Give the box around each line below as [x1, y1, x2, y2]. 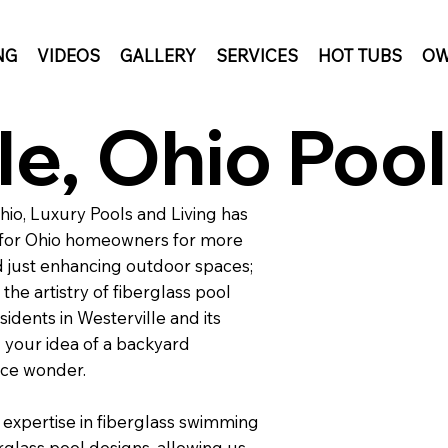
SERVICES [215, 44, 298, 66]
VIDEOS [36, 44, 100, 66]
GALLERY [119, 44, 196, 66]
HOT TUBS [317, 44, 402, 66]
